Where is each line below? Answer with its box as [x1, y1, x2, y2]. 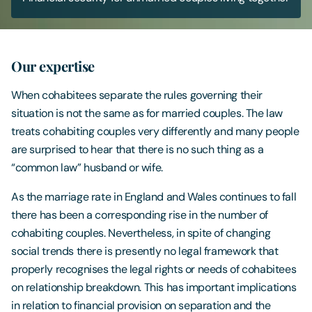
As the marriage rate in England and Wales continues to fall [11, 189, 297, 204]
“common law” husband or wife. [11, 160, 163, 175]
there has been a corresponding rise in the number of [11, 208, 269, 222]
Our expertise [11, 56, 95, 75]
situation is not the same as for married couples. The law [11, 106, 283, 120]
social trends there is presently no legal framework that [11, 244, 279, 258]
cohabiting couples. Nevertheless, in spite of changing [11, 226, 271, 240]
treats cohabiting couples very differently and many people [11, 124, 299, 139]
